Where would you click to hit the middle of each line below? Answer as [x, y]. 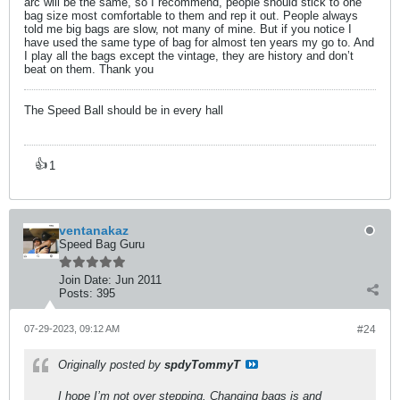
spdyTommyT [202, 365]
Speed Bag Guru [102, 244]
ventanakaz [94, 230]
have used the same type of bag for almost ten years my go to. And [199, 42]
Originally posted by [111, 365]
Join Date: [85, 280]
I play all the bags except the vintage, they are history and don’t [189, 56]
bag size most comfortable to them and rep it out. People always [191, 16]
